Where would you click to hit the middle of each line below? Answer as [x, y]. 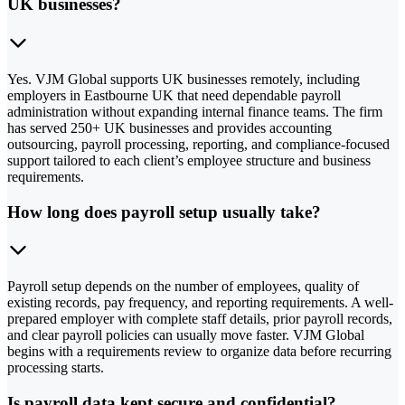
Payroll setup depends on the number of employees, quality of [183, 287]
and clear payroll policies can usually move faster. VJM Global [186, 335]
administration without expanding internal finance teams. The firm [195, 111]
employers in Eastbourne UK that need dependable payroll [174, 95]
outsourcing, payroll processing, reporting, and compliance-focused [198, 144]
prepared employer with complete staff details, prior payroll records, [200, 319]
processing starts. [56, 368]
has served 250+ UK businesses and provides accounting [170, 127]
